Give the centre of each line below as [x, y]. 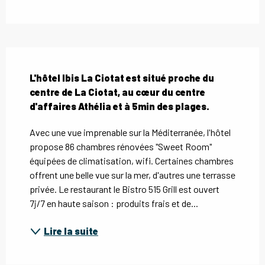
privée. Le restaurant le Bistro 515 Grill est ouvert [125, 189]
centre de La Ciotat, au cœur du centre [117, 92]
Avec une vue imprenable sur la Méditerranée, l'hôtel [130, 132]
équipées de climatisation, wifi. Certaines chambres [132, 161]
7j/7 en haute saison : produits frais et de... [114, 203]
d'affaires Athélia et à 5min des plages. [119, 106]
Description [37, 56]
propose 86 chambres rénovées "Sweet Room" [121, 147]
